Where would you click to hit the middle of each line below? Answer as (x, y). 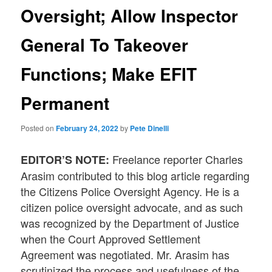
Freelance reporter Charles (176, 159)
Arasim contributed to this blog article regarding (135, 176)
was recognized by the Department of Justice (130, 223)
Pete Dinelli (150, 128)
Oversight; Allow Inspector (130, 15)
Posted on (39, 128)
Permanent (65, 103)
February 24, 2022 (87, 128)
